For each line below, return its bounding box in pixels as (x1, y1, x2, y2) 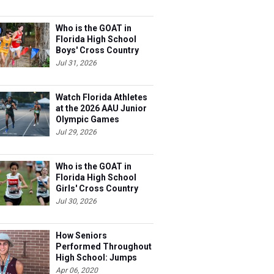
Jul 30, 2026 (56, 197, 97, 206)
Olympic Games (56, 114, 119, 124)
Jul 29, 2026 (56, 128, 97, 136)
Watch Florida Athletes (56, 92, 147, 102)
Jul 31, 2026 (56, 59, 97, 67)
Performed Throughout (56, 242, 152, 251)
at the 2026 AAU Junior (56, 103, 147, 113)
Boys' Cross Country (56, 45, 139, 55)
